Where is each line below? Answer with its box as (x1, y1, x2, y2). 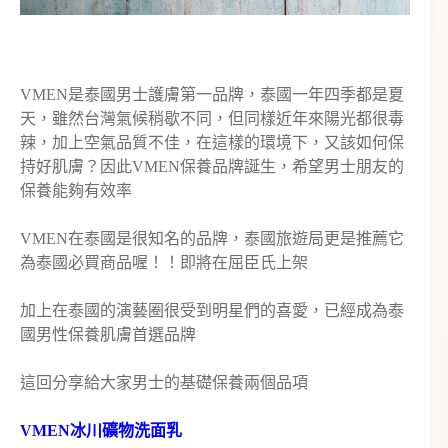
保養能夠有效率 (20, 182, 132, 200)
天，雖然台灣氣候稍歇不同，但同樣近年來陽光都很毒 (20, 110, 404, 128)
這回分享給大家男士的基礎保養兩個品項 (20, 374, 308, 392)
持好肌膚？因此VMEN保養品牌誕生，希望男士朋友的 (20, 158, 404, 176)
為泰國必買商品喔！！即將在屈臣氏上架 (20, 254, 308, 272)
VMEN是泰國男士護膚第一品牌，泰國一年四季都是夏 (20, 86, 404, 104)
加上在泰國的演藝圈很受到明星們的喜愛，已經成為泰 (20, 302, 404, 320)
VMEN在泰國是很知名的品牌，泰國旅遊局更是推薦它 (20, 230, 404, 248)
